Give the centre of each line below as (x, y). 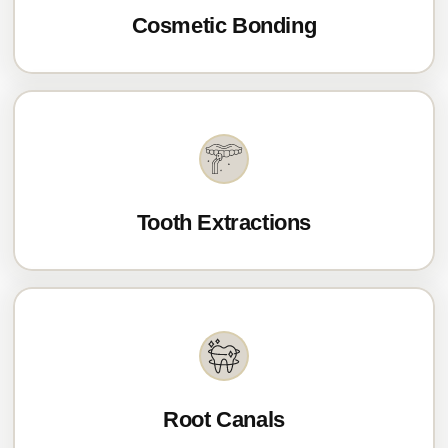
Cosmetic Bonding (224, 25)
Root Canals (224, 419)
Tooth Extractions (224, 222)
